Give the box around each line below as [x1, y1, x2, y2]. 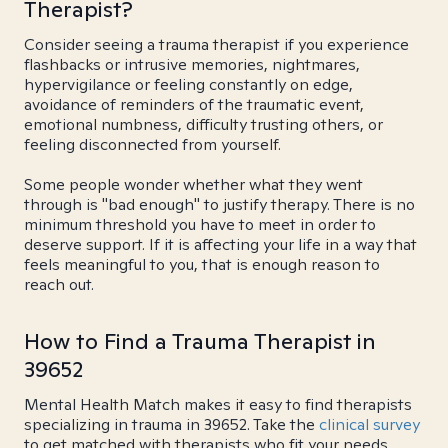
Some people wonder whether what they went [24, 174, 363, 195]
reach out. [24, 274, 94, 295]
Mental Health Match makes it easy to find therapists [24, 394, 412, 415]
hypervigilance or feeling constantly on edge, [24, 74, 353, 95]
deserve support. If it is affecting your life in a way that [24, 234, 417, 255]
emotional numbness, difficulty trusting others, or [24, 114, 383, 135]
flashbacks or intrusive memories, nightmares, [24, 54, 360, 75]
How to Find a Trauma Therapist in [24, 327, 376, 355]
